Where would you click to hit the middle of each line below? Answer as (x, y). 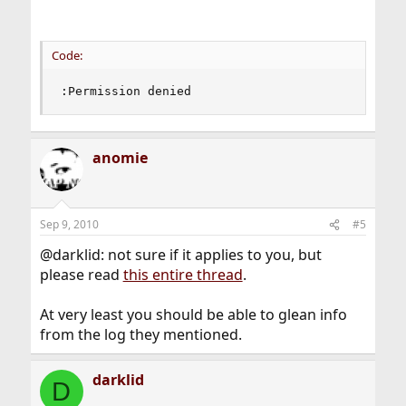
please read (81, 275)
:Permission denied (126, 91)
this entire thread (183, 275)
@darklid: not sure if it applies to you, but (180, 255)
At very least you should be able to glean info (193, 314)
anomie (120, 158)
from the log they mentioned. (140, 334)
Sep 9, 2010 (69, 224)
